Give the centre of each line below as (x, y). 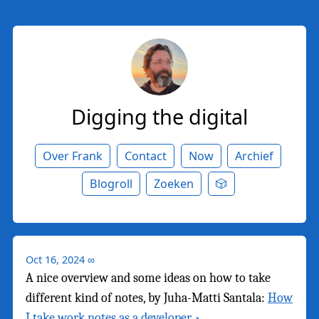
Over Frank (73, 156)
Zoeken (174, 183)
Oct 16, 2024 (55, 259)
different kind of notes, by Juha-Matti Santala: (147, 298)
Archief (255, 156)
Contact (145, 156)
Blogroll (111, 183)
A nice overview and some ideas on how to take (148, 278)
